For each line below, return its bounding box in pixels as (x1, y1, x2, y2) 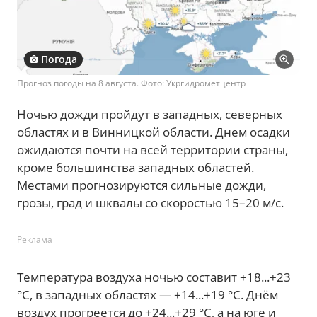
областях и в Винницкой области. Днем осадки (17, 123, 290, 140)
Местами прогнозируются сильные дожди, (17, 176, 266, 193)
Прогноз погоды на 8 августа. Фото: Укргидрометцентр (17, 76, 246, 89)
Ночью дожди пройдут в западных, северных (17, 105, 282, 122)
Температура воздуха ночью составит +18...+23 (17, 268, 291, 285)
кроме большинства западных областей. (17, 158, 254, 175)
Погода (41, 52, 77, 66)
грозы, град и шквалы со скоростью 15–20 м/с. (17, 194, 284, 211)
